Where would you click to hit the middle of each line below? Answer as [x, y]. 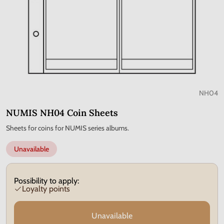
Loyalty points [46, 189]
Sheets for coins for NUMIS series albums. [67, 128]
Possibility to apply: [46, 181]
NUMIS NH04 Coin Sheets [62, 113]
